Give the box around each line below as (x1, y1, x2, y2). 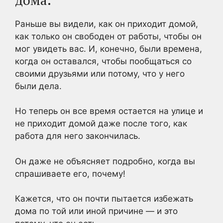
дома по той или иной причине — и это (15, 206, 178, 216)
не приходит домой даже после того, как (15, 118, 187, 128)
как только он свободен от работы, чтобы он (15, 31, 202, 41)
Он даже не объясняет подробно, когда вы (15, 156, 195, 166)
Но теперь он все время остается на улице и (15, 106, 203, 116)
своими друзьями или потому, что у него (15, 68, 185, 79)
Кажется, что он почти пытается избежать (15, 194, 193, 204)
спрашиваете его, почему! (15, 168, 125, 179)
